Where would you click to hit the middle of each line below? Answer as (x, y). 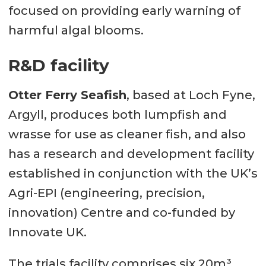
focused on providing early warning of (124, 11)
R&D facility (58, 65)
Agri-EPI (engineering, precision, (106, 193)
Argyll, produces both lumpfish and (117, 115)
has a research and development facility (131, 154)
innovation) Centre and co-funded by (121, 213)
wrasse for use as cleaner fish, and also (127, 134)
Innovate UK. (47, 232)
